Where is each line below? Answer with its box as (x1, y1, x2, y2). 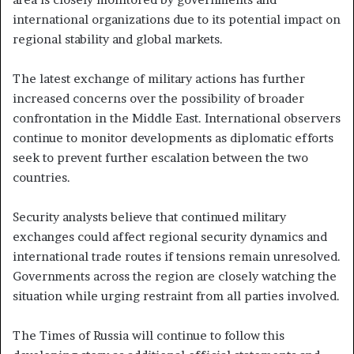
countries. (13, 169, 70, 185)
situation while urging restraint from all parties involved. (13, 288, 340, 303)
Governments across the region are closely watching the (13, 268, 337, 284)
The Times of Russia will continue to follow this (13, 327, 284, 343)
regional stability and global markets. (13, 31, 223, 47)
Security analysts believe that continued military (13, 209, 286, 224)
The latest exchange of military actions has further (13, 70, 305, 86)
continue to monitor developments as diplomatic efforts (13, 130, 333, 145)
